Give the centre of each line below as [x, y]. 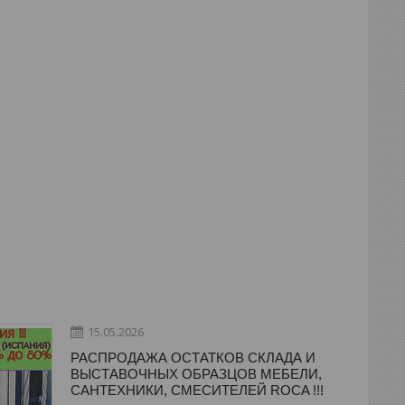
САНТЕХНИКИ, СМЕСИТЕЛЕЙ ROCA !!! [197, 390]
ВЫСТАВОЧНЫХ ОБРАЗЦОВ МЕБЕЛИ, [196, 373]
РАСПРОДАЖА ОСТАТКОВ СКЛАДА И [193, 357]
